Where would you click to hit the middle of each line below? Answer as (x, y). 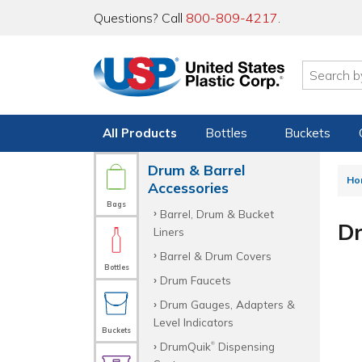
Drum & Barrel (196, 170)
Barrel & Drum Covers (215, 255)
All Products (140, 133)
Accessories (188, 187)
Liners (168, 231)
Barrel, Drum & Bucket (217, 213)
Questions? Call (140, 18)
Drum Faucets (195, 280)
